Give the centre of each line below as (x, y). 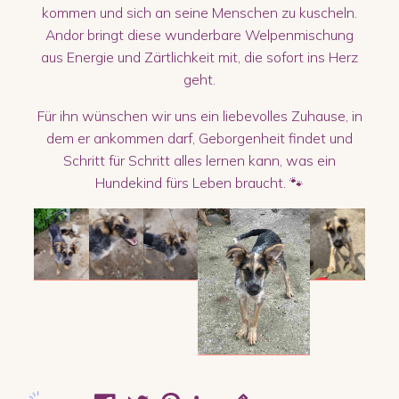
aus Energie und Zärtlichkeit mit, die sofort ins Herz (199, 57)
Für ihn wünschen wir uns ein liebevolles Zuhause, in (199, 115)
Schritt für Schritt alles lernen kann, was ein (199, 160)
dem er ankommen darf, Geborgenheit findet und (199, 138)
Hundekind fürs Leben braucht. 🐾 (199, 182)
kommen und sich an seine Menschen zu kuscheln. (199, 13)
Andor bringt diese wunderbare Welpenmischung (199, 35)
